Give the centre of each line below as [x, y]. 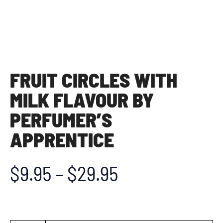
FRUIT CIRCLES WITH [94, 80]
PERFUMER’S [61, 120]
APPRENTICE [62, 140]
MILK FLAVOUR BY [82, 100]
